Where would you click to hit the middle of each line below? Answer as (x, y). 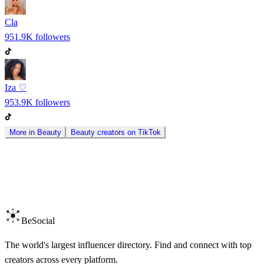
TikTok (149, 133)
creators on (116, 133)
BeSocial (38, 221)
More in (23, 133)
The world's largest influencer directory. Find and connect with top (128, 245)
